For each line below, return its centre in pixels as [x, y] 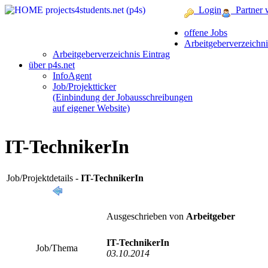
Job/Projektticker [84, 86]
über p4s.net [52, 65]
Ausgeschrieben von [146, 216]
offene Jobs [206, 33]
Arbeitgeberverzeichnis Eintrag [111, 54]
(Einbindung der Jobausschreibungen [123, 97]
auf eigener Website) [91, 108]
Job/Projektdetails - [44, 178]
